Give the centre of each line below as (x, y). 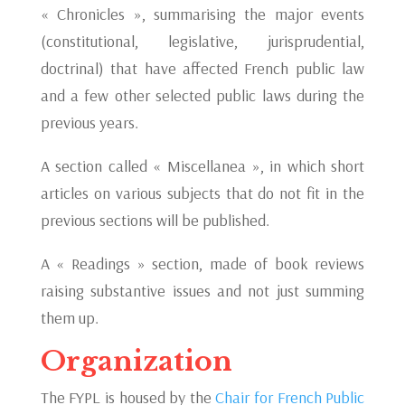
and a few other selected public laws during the (202, 95)
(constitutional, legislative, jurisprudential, (202, 41)
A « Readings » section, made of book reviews (202, 264)
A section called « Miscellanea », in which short (202, 166)
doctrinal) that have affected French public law (202, 68)
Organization (136, 361)
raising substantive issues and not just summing (202, 291)
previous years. (89, 122)
